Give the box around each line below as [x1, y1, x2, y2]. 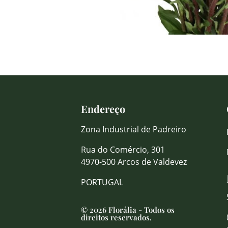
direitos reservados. [81, 212, 152, 222]
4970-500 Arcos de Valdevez [81, 156, 187, 167]
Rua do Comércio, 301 [81, 144, 165, 155]
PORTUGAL [81, 177, 123, 188]
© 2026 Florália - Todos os [81, 205, 175, 215]
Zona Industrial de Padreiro [81, 124, 186, 135]
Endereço [81, 102, 125, 116]
